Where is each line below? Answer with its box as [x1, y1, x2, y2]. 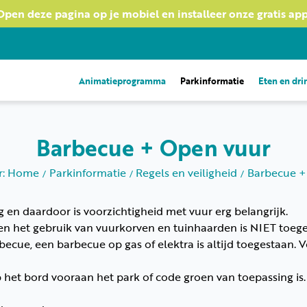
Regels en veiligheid [136, 164, 238, 181]
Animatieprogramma [79, 74, 166, 88]
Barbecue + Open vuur [36, 132, 271, 164]
